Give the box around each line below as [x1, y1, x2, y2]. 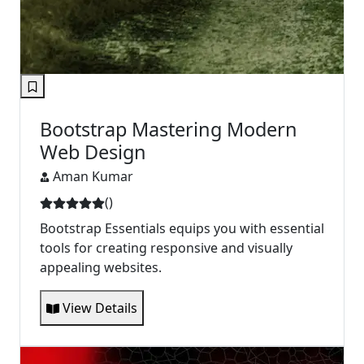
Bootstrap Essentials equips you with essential [40, 219, 324, 237]
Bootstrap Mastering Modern [40, 115, 297, 142]
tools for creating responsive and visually [40, 238, 292, 257]
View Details [59, 298, 137, 317]
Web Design [40, 138, 146, 165]
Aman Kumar [53, 167, 133, 185]
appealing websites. [40, 258, 162, 276]
